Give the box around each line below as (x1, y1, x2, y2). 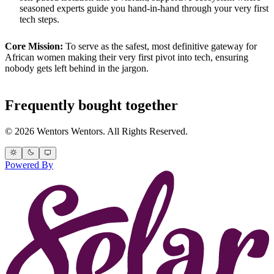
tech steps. (20, 13, 59, 24)
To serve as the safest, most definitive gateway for (63, 40, 257, 51)
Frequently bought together (5, 97, 178, 113)
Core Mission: (5, 40, 63, 51)
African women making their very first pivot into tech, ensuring (5, 51, 248, 62)
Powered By (5, 159, 53, 170)
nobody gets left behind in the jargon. (5, 62, 149, 73)
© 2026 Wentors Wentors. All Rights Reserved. (5, 125, 188, 136)
